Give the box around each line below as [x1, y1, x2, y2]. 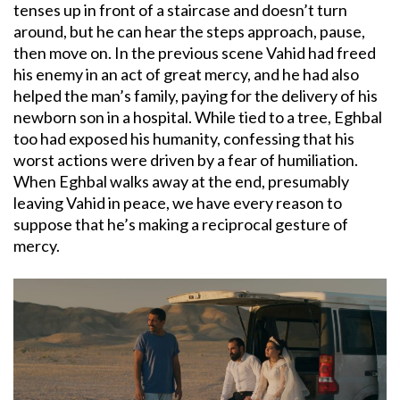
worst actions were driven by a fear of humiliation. [13, 149, 358, 170]
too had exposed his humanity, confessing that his [13, 128, 354, 148]
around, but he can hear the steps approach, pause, [13, 21, 365, 41]
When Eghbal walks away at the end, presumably [13, 171, 349, 191]
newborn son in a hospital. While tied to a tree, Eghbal [13, 106, 382, 127]
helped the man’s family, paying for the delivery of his [13, 85, 378, 105]
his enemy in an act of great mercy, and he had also [13, 63, 359, 84]
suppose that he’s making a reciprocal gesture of [13, 213, 348, 234]
